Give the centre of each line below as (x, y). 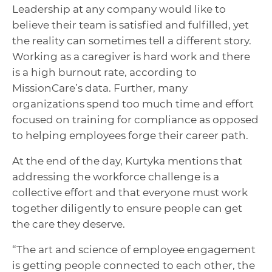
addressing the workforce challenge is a (116, 176)
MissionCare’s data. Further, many (100, 88)
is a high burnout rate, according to (104, 72)
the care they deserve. (70, 224)
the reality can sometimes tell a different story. (132, 40)
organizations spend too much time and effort (133, 104)
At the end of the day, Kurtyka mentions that (127, 161)
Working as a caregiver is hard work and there (131, 56)
